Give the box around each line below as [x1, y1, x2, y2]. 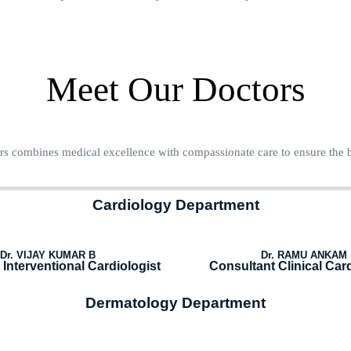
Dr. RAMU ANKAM [260, 249, 347, 262]
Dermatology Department [85, 295, 266, 312]
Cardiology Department [92, 197, 259, 214]
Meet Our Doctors [45, 70, 306, 110]
